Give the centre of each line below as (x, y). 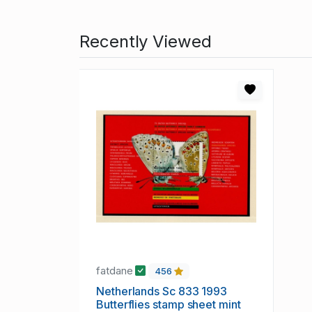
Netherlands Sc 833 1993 (162, 291)
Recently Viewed (146, 42)
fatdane (116, 271)
